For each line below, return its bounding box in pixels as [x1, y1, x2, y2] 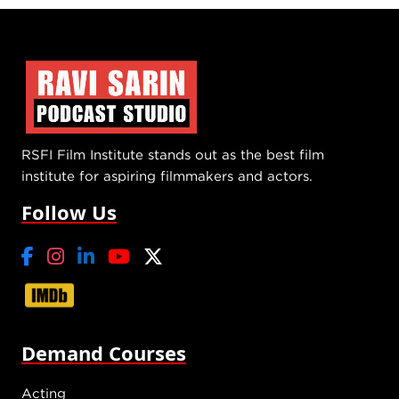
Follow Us [21, 199, 117, 226]
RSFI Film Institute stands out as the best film [21, 147, 324, 162]
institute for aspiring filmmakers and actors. [21, 168, 313, 183]
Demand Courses [21, 339, 186, 367]
